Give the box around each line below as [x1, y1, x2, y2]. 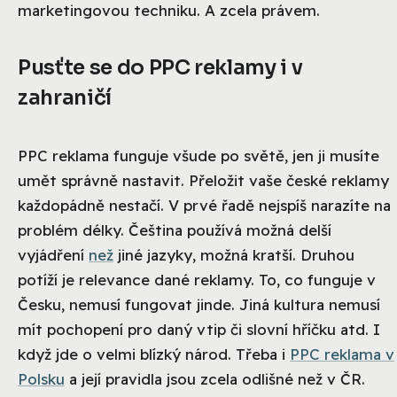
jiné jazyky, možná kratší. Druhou [113, 245, 354, 265]
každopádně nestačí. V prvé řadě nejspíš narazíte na [18, 196, 391, 215]
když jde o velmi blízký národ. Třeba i [18, 345, 290, 364]
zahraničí [18, 85, 112, 112]
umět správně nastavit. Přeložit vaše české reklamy [18, 171, 389, 191]
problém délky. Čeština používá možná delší [18, 221, 331, 240]
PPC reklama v [290, 345, 394, 364]
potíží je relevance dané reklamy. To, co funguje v [18, 270, 376, 290]
